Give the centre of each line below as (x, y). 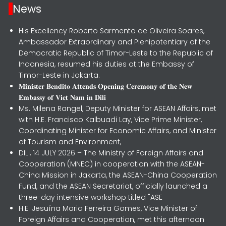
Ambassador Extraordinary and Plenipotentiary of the (115, 42)
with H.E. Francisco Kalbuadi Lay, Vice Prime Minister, (110, 120)
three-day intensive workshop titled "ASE (91, 197)
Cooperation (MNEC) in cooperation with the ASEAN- (112, 164)
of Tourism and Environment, (70, 142)
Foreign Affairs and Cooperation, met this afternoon (112, 219)
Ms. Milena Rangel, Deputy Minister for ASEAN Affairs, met (118, 108)
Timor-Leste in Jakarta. (60, 75)
